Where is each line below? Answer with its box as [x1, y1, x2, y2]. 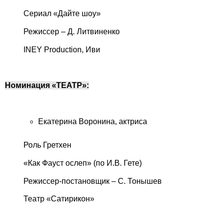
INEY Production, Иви [23, 45, 100, 54]
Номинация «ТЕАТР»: [5, 81, 89, 90]
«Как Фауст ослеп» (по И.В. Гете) [23, 158, 142, 167]
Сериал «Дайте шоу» [23, 9, 122, 18]
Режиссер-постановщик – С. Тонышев [23, 176, 162, 185]
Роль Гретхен [23, 141, 71, 150]
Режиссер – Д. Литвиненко [23, 27, 120, 36]
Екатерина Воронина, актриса [38, 117, 147, 126]
